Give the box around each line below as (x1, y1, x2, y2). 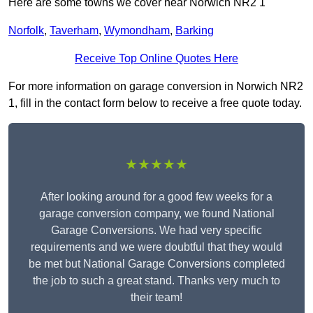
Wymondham (104, 24, 170, 37)
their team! (131, 291, 182, 304)
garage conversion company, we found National (38, 208, 275, 220)
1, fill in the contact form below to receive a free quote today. (8, 97, 302, 110)
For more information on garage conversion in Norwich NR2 (8, 80, 303, 93)
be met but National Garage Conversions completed (28, 258, 285, 270)
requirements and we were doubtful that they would (31, 241, 282, 254)
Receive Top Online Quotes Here (75, 52, 238, 65)
